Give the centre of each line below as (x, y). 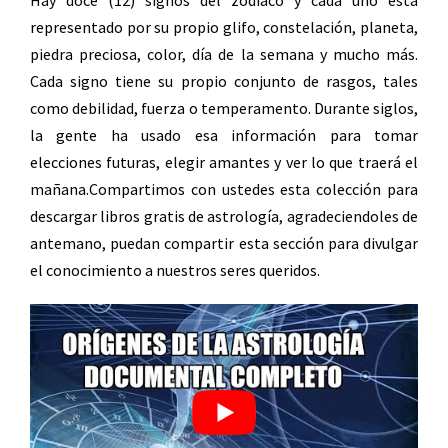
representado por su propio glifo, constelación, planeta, (224, 26)
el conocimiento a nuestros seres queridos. (178, 269)
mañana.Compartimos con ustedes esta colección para (224, 188)
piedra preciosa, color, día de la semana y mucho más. (224, 53)
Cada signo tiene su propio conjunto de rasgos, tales (224, 80)
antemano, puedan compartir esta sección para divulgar (224, 242)
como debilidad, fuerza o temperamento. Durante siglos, (224, 107)
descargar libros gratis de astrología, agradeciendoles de (224, 215)
